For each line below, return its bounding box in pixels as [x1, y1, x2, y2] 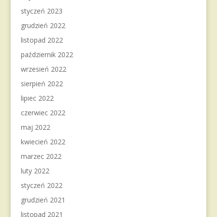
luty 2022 [20, 166, 49, 175]
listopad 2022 [20, 35, 63, 45]
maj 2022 [20, 123, 50, 132]
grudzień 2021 [20, 195, 65, 204]
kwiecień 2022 [20, 137, 65, 146]
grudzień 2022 [20, 21, 65, 30]
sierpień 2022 [20, 79, 63, 88]
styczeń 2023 [20, 6, 62, 15]
